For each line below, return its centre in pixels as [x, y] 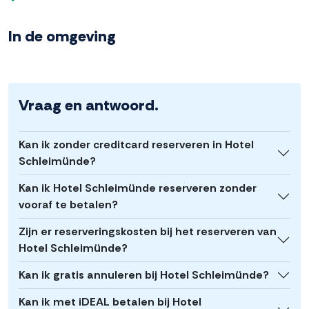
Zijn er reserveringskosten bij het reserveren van [148, 232]
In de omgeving [62, 37]
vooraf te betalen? [68, 205]
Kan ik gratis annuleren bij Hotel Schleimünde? [144, 275]
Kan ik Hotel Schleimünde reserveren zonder [138, 188]
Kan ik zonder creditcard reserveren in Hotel [136, 145]
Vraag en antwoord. [89, 106]
